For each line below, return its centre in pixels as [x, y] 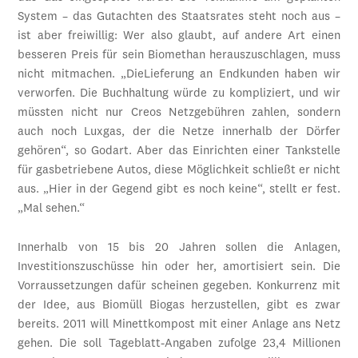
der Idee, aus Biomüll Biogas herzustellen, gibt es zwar [179, 306]
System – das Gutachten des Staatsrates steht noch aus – [179, 18]
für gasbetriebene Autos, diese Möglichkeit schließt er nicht [179, 171]
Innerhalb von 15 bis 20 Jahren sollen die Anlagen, [179, 249]
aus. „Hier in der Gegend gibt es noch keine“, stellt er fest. [179, 190]
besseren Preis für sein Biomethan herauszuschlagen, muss [179, 56]
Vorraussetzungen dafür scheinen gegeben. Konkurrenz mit [179, 287]
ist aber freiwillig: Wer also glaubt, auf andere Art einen [179, 37]
